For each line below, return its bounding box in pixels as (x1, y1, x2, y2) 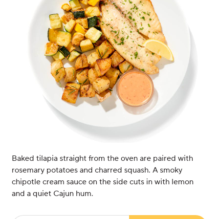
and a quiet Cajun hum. (12, 189, 93, 198)
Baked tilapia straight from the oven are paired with (12, 153, 193, 163)
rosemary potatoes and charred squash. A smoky (12, 165, 182, 175)
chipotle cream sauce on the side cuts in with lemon (12, 177, 194, 187)
